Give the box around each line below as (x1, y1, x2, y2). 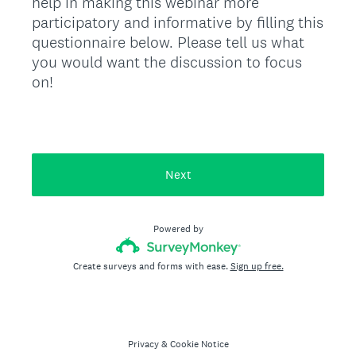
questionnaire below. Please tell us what (32, 32, 304, 52)
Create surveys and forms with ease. (72, 260, 230, 273)
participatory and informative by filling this (32, 12, 323, 33)
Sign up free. (230, 260, 284, 273)
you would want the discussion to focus (32, 52, 302, 72)
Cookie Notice (169, 338, 229, 350)
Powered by (153, 222, 203, 235)
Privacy (127, 338, 159, 350)
